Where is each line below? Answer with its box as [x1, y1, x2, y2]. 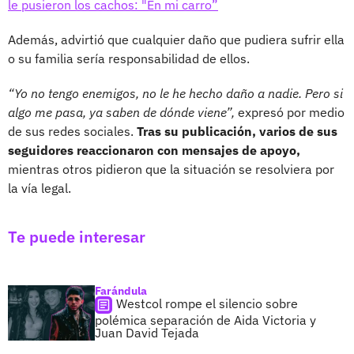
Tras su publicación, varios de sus [137, 122, 337, 139]
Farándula [95, 283, 147, 298]
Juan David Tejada [95, 324, 199, 341]
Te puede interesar [8, 225, 145, 247]
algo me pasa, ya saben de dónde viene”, [8, 104, 235, 120]
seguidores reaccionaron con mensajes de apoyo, [8, 141, 300, 158]
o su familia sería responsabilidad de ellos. [8, 50, 250, 66]
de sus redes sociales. [8, 122, 137, 139]
